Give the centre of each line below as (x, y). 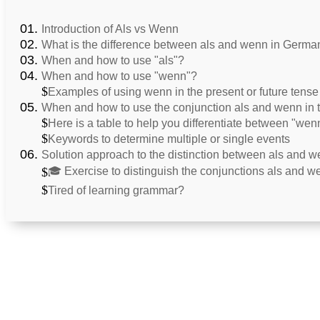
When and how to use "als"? (113, 61)
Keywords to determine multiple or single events (169, 139)
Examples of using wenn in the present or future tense (183, 92)
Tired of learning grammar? (117, 191)
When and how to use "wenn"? (119, 76)
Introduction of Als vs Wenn (110, 29)
